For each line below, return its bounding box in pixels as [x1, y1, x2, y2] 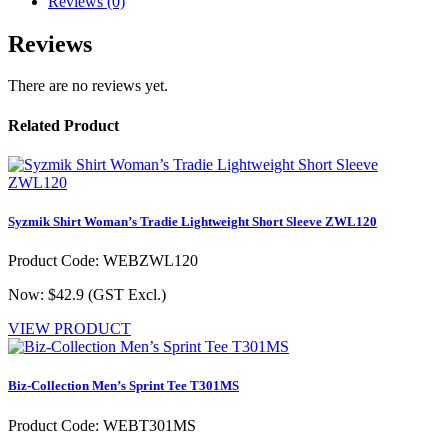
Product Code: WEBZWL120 [8, 252, 198, 270]
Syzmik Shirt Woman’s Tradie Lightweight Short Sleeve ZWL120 [8, 214, 377, 230]
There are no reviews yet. [8, 77, 168, 95]
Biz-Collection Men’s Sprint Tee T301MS [8, 378, 239, 394]
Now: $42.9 [8, 286, 88, 304]
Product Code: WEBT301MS [8, 416, 196, 434]
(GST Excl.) [88, 286, 166, 304]
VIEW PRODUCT [8, 320, 131, 338]
